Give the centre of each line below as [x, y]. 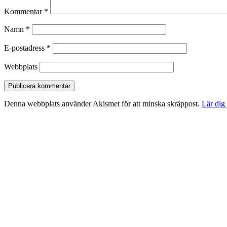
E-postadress [25, 48]
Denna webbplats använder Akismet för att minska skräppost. [103, 104]
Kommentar [24, 12]
